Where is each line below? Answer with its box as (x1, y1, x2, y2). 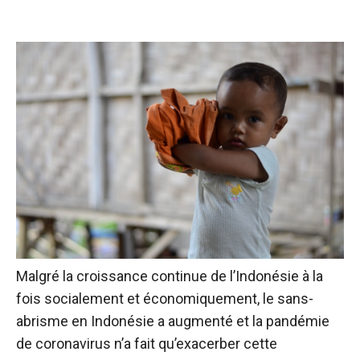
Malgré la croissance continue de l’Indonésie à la (16, 268, 323, 285)
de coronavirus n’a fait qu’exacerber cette (16, 335, 277, 353)
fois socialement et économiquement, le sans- (16, 290, 313, 308)
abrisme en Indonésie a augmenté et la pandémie (16, 313, 329, 330)
